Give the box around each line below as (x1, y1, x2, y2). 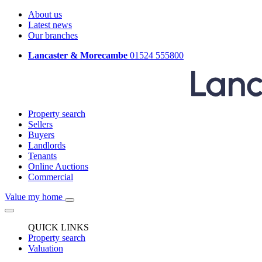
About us (28, 9, 62, 19)
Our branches (28, 30, 78, 40)
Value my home (5, 192, 63, 202)
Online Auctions (28, 161, 88, 171)
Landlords (28, 140, 65, 150)
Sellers (28, 119, 53, 129)
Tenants (28, 151, 57, 161)
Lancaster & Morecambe (28, 50, 127, 60)
